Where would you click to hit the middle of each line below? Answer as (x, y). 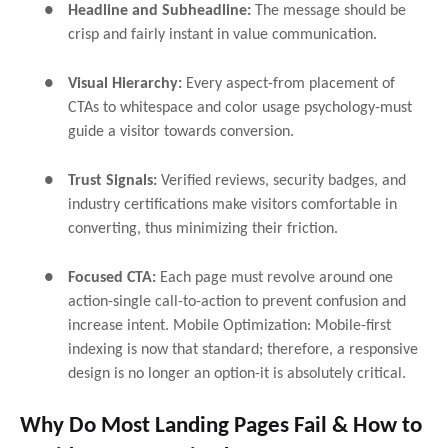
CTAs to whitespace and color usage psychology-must (240, 107)
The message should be (330, 10)
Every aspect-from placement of (288, 83)
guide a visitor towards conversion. (181, 131)
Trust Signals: (112, 180)
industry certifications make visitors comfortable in (232, 204)
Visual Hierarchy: (125, 83)
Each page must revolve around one (276, 277)
